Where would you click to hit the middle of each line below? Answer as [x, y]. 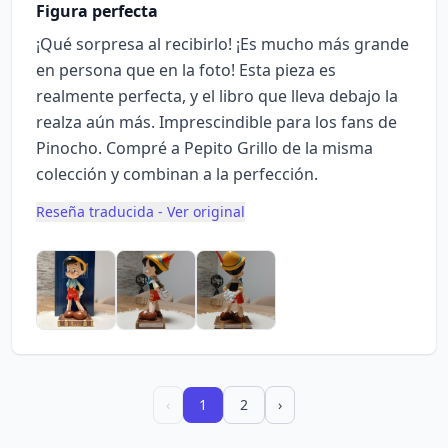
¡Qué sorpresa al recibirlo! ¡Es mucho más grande [222, 44]
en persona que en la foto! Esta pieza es [186, 70]
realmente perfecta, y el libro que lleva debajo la [217, 96]
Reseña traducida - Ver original [140, 211]
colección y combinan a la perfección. [177, 174]
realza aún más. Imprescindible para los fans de [216, 122]
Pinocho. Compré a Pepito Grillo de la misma [204, 148]
